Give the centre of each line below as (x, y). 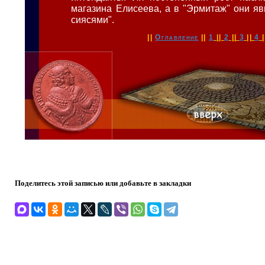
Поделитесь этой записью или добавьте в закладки (103, 182)
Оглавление (177, 37)
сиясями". (93, 19)
